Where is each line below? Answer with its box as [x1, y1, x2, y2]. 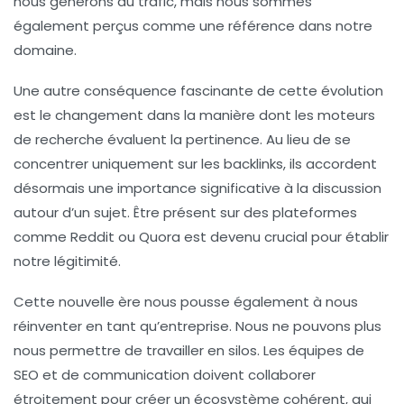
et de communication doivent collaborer [39, 364, 316, 384]
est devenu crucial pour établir [180, 226, 389, 246]
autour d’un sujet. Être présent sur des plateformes [14, 202, 357, 222]
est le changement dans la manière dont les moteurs [14, 105, 375, 124]
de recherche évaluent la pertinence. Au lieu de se [14, 129, 351, 149]
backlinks [224, 153, 283, 173]
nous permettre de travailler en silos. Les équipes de [14, 340, 364, 360]
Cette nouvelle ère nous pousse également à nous [14, 291, 358, 311]
